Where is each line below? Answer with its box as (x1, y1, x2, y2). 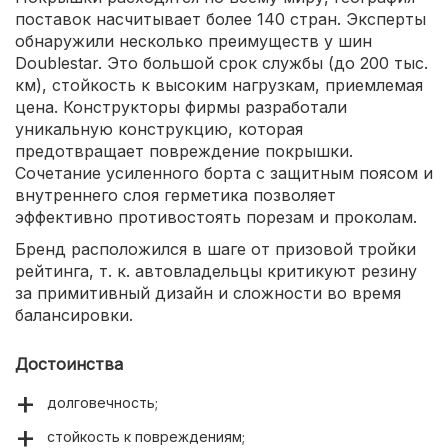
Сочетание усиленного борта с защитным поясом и (15, 162, 433, 183)
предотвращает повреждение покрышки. (15, 140, 353, 161)
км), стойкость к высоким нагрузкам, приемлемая (15, 74, 423, 95)
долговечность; (47, 393, 158, 411)
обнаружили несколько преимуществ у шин (15, 30, 372, 51)
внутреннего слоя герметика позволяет (15, 184, 336, 205)
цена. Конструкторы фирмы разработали (15, 96, 347, 117)
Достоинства (15, 353, 123, 374)
